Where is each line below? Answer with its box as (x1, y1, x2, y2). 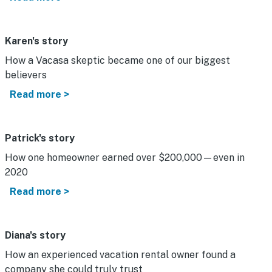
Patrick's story (5, 132, 75, 144)
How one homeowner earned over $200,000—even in (5, 151, 245, 163)
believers (5, 69, 47, 81)
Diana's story (5, 229, 66, 241)
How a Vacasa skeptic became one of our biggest (5, 54, 230, 66)
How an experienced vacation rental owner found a (5, 248, 236, 260)
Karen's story (5, 35, 68, 47)
